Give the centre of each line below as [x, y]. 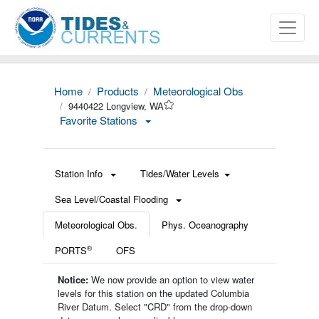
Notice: [73, 279]
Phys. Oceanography [205, 225]
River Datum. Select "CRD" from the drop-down [155, 307]
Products [118, 91]
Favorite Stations [100, 120]
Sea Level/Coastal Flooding [113, 199]
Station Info [80, 173]
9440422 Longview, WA [116, 106]
